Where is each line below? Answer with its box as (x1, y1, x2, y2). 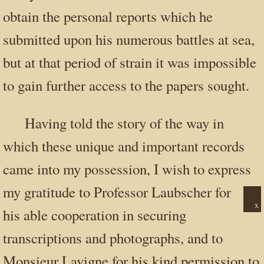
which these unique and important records (3, 136, 245, 156)
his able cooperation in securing (3, 205, 186, 225)
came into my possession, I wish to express (3, 159, 251, 179)
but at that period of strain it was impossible (3, 52, 256, 72)
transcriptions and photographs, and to (3, 228, 223, 248)
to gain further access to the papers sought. (3, 75, 249, 95)
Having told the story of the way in (25, 113, 225, 133)
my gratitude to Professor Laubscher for (3, 182, 231, 202)
